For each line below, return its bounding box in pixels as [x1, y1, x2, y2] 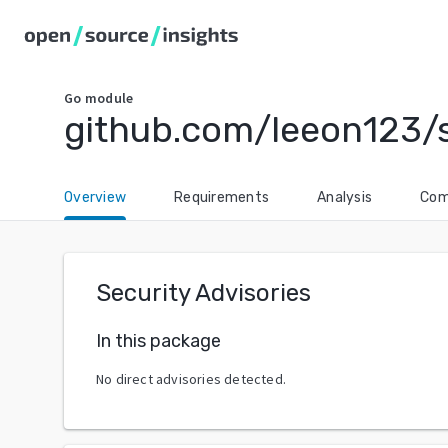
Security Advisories [96, 279, 311, 307]
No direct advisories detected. [96, 369, 286, 388]
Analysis [317, 189, 372, 206]
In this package [96, 329, 221, 352]
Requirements [174, 189, 269, 206]
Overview [64, 189, 126, 206]
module [84, 89, 134, 107]
